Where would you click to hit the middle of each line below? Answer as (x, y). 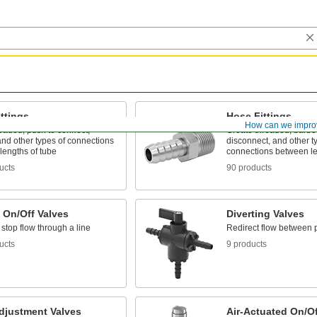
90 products (249, 168)
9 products (246, 244)
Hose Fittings (259, 116)
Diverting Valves (265, 214)
